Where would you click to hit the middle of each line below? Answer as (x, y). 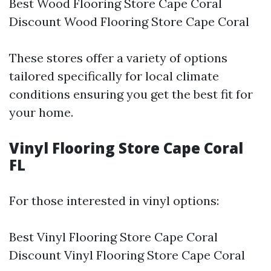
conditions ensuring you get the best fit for (131, 94)
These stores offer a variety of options (118, 58)
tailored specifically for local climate (114, 76)
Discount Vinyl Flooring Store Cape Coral (127, 255)
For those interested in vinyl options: (114, 201)
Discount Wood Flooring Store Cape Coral (129, 21)
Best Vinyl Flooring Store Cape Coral (113, 237)
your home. (41, 112)
